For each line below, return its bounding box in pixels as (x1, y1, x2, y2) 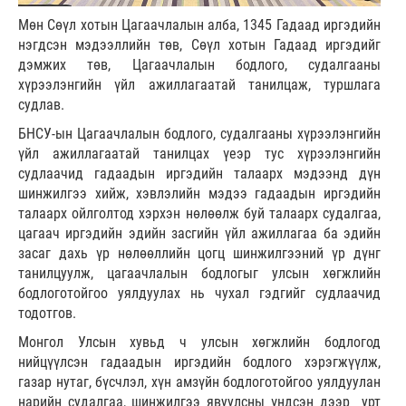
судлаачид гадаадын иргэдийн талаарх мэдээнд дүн (18, 164, 381, 182)
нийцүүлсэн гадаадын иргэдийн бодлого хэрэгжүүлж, (18, 353, 381, 371)
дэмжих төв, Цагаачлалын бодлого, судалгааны (18, 55, 381, 73)
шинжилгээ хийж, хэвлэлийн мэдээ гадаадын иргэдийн (18, 184, 381, 202)
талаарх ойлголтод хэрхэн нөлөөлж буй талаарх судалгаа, (18, 204, 381, 222)
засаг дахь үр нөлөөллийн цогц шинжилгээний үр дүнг (18, 244, 381, 262)
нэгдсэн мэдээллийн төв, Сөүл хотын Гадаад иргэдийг (18, 35, 381, 53)
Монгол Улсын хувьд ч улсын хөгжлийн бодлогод (18, 333, 381, 351)
